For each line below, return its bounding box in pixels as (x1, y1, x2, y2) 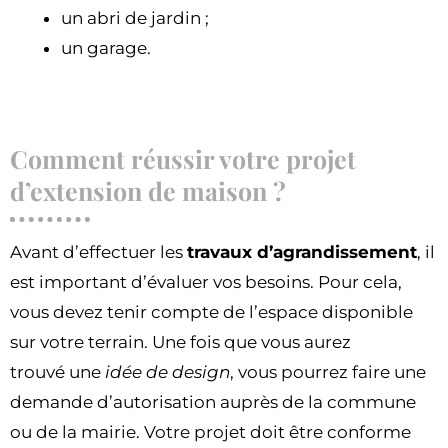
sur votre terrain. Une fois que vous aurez (10, 332, 351, 353)
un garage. (61, 37, 155, 58)
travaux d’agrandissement (187, 242, 417, 263)
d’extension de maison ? (10, 174, 292, 208)
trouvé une (10, 362, 105, 383)
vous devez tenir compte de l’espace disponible (10, 302, 413, 323)
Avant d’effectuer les (10, 242, 187, 263)
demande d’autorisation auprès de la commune (10, 392, 416, 413)
